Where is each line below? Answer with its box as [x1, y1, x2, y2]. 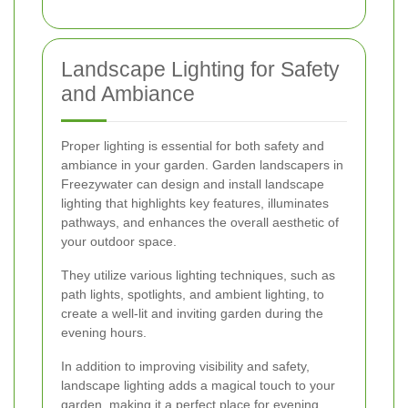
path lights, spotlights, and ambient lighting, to [61, 286, 324, 301]
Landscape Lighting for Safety [61, 56, 340, 81]
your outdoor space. [61, 233, 177, 249]
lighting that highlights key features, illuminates [61, 195, 329, 210]
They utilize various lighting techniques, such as [61, 267, 335, 282]
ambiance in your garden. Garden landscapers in [61, 157, 343, 172]
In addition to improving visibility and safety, [61, 358, 310, 373]
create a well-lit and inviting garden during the [61, 305, 323, 321]
